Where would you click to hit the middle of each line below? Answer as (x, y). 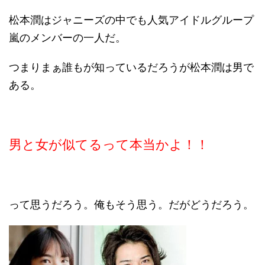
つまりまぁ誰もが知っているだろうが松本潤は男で (131, 67)
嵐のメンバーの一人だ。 (67, 38)
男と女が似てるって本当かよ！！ (109, 145)
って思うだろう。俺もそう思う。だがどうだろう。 (131, 205)
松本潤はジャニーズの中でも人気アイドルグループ (131, 20)
